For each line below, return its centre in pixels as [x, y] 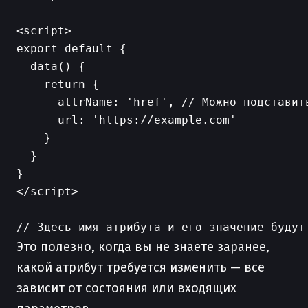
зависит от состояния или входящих [126, 288]
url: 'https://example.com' [126, 120]
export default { [71, 48]
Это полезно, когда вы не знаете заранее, [143, 247]
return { [58, 84]
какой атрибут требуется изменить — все [141, 267]
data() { [51, 66]
